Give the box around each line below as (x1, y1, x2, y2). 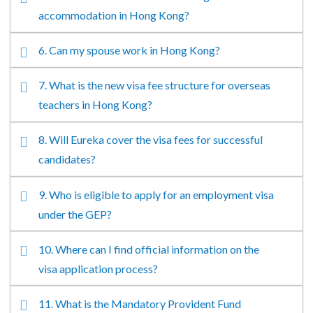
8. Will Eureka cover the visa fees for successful (38, 133, 263, 147)
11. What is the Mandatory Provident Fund (38, 296, 242, 310)
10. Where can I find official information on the (38, 242, 260, 256)
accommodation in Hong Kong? (38, 8, 190, 22)
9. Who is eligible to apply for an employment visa (38, 187, 275, 201)
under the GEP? (38, 207, 112, 221)
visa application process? (38, 261, 159, 275)
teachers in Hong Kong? (38, 98, 153, 112)
